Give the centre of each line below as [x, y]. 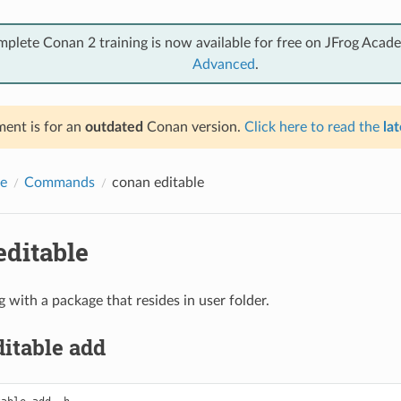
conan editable [158, 182]
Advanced [224, 64]
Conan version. [193, 127]
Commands [59, 182]
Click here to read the [313, 127]
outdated [114, 127]
